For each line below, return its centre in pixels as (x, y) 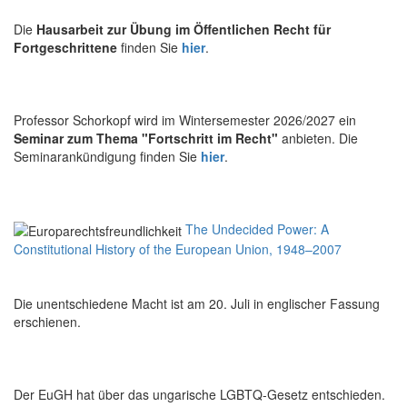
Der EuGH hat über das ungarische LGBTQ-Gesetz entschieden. (199, 394)
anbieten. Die (318, 138)
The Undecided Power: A (257, 228)
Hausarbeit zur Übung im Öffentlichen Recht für (184, 29)
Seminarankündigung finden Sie (107, 156)
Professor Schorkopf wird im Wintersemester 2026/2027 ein (185, 119)
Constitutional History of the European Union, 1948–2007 (178, 248)
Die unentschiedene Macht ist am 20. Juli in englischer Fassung (197, 303)
